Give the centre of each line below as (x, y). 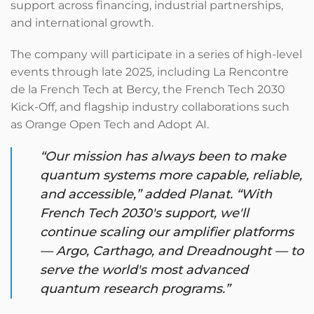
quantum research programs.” (135, 289)
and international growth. (82, 23)
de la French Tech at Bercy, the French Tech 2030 (148, 89)
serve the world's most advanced (144, 270)
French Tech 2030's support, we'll (144, 213)
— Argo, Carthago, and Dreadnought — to (172, 251)
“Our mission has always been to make (163, 156)
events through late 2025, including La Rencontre (150, 72)
